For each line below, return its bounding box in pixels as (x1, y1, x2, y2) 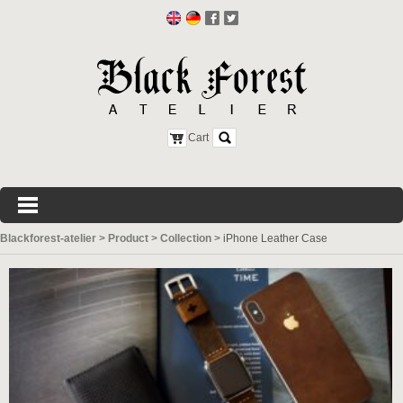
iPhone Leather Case (223, 232, 327, 245)
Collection (160, 232, 211, 245)
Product (108, 232, 148, 245)
